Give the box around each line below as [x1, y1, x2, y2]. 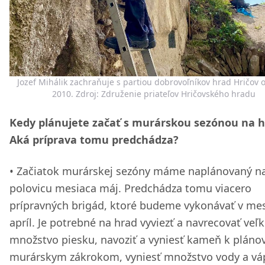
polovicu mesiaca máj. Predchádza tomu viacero [9, 181, 251, 195]
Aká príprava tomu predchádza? [9, 132, 179, 147]
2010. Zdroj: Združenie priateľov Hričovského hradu [52, 88, 256, 99]
